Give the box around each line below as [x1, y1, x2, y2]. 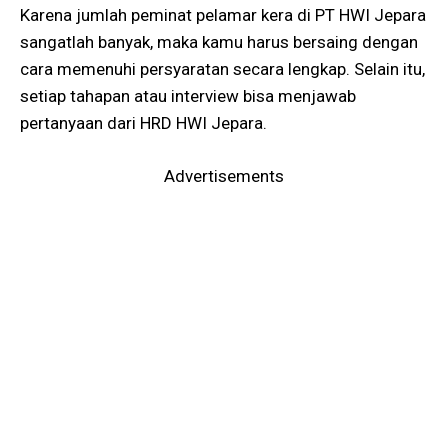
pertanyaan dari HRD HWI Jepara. [20, 113, 267, 133]
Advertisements [164, 165, 284, 186]
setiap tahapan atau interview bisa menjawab [20, 86, 356, 106]
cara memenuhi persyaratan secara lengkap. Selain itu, [20, 59, 425, 79]
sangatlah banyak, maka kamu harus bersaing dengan [20, 32, 418, 52]
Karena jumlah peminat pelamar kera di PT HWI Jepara [20, 5, 426, 25]
